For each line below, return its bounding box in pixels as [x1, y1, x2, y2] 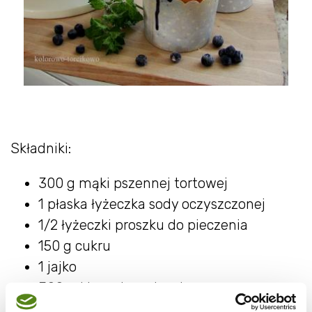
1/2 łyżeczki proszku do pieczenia [38, 217, 248, 233]
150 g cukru [38, 237, 111, 254]
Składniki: [10, 140, 71, 157]
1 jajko [38, 258, 77, 275]
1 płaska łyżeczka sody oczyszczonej [38, 196, 265, 212]
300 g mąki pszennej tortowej [38, 175, 228, 192]
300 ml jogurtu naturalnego [38, 279, 215, 296]
